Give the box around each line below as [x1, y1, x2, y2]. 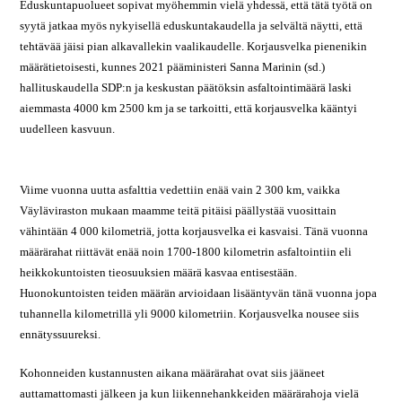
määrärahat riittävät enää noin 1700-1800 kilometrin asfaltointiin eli [20, 245, 353, 258]
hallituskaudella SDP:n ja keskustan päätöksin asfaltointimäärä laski [20, 81, 353, 94]
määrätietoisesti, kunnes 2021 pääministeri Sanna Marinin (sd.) [20, 60, 326, 74]
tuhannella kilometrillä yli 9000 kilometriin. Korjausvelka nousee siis [20, 307, 360, 320]
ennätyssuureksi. [20, 328, 101, 341]
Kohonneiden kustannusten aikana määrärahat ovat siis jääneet [20, 366, 326, 380]
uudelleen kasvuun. [20, 122, 116, 135]
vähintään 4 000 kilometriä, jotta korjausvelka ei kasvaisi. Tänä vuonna [20, 224, 369, 238]
